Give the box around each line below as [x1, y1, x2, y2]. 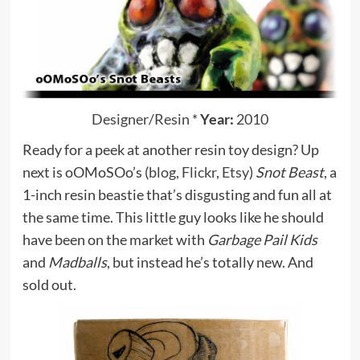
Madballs [47, 252, 107, 271]
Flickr [181, 162, 216, 181]
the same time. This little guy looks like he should [22, 207, 324, 226]
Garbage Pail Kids [207, 230, 317, 248]
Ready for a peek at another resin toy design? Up [22, 140, 319, 158]
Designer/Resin [92, 109, 190, 128]
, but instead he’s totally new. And [106, 252, 313, 271]
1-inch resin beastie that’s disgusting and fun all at [22, 185, 332, 203]
